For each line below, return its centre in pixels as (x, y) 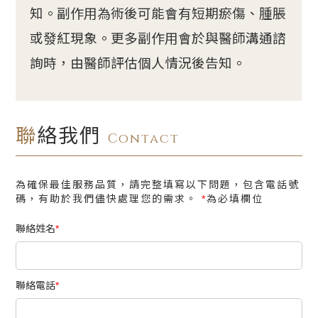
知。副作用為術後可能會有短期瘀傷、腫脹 (158, 14)
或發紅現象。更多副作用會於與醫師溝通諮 (158, 39)
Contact (144, 139)
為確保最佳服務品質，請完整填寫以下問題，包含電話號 (158, 185)
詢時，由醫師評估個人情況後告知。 (138, 64)
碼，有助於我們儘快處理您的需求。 (109, 199)
